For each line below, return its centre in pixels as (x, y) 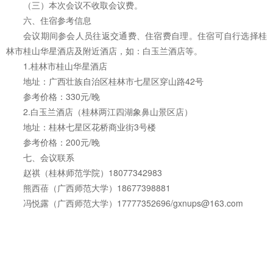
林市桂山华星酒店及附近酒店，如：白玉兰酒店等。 (104, 51)
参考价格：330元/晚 (62, 97)
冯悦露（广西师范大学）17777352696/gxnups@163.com (133, 203)
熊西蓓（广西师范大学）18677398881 (97, 188)
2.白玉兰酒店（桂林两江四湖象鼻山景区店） (108, 112)
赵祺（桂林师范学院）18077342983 (93, 173)
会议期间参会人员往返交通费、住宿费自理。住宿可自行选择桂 (145, 36)
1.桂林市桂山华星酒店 (65, 66)
